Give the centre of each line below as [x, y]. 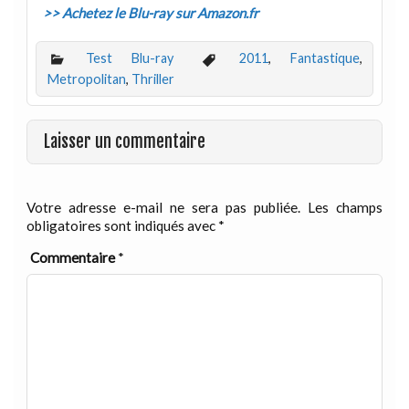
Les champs [346, 208]
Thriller [152, 79]
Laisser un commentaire [125, 142]
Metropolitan [86, 79]
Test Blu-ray [130, 58]
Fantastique [325, 58]
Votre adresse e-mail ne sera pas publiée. [163, 208]
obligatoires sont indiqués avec [122, 226]
